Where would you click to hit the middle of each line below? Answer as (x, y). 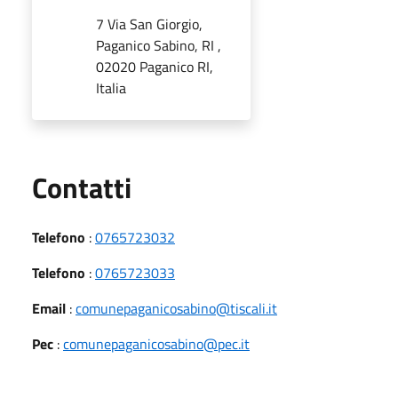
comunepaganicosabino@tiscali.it (176, 308)
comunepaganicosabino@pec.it (156, 343)
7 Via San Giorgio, (149, 24)
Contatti (82, 187)
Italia (111, 88)
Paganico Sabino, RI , (159, 45)
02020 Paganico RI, (155, 66)
